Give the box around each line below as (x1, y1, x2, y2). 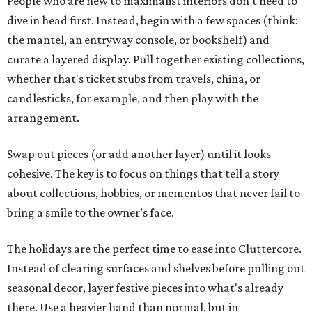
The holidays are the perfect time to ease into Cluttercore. (7, 242, 302, 256)
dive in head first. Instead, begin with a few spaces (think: (7, 13, 298, 28)
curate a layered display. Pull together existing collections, (7, 52, 304, 67)
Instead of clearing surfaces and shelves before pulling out (7, 261, 305, 276)
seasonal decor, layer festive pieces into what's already (7, 281, 283, 295)
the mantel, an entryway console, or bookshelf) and (7, 33, 270, 47)
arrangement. (7, 111, 79, 125)
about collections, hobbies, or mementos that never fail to (7, 186, 300, 201)
